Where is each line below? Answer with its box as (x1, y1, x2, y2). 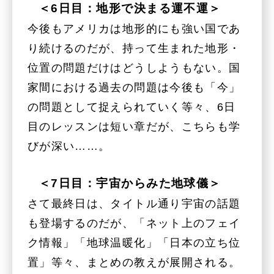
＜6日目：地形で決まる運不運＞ (38, 1, 221, 15)
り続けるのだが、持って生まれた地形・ (28, 42, 241, 55)
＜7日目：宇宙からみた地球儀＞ (38, 176, 221, 190)
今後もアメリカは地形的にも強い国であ (28, 23, 241, 35)
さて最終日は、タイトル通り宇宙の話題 (28, 197, 241, 210)
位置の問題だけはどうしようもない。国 (28, 62, 241, 75)
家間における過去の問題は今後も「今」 (28, 81, 241, 94)
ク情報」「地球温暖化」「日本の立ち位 (28, 236, 241, 249)
